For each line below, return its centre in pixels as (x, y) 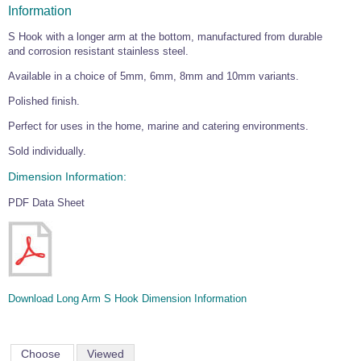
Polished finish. (44, 101)
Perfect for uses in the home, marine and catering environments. (158, 126)
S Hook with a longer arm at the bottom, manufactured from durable (165, 36)
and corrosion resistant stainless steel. (98, 51)
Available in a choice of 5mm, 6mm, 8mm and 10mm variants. (154, 76)
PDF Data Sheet (46, 202)
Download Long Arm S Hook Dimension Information (127, 298)
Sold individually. (47, 151)
